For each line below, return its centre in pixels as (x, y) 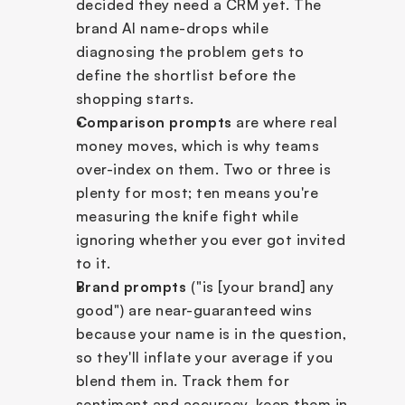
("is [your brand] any (260, 286)
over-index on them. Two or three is (203, 169)
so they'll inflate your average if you (204, 357)
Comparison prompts (154, 122)
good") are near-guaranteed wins (193, 310)
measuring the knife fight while (187, 216)
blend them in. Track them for (182, 380)
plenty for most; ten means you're (197, 192)
